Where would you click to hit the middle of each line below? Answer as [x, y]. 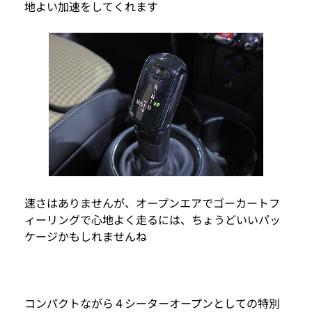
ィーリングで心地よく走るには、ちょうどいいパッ [153, 219]
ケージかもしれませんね [86, 236]
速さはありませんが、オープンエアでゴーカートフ [152, 202]
